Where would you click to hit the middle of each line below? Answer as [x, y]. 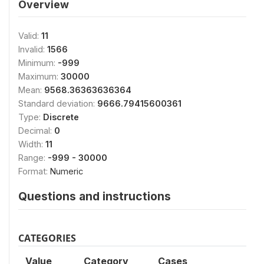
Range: [33, 157]
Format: [34, 171]
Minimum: [38, 62]
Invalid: [33, 49]
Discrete [61, 117]
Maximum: [39, 76]
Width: [32, 144]
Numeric [67, 171]
